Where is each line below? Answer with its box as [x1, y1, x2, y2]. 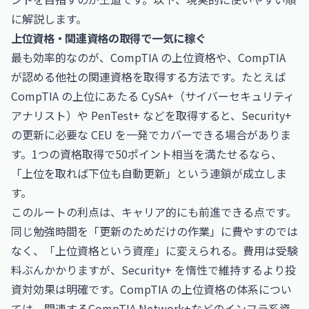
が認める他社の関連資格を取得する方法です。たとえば [11, 68, 286, 85]
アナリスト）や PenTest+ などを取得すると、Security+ [11, 107, 292, 123]
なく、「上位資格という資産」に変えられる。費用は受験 [11, 242, 298, 259]
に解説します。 [11, 10, 87, 27]
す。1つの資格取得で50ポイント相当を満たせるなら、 [11, 146, 282, 162]
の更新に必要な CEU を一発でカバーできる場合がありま [11, 126, 291, 143]
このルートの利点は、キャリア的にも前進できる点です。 [11, 203, 297, 220]
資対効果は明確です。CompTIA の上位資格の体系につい [11, 281, 292, 297]
